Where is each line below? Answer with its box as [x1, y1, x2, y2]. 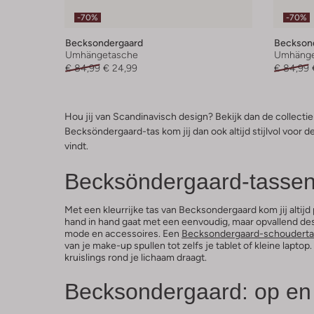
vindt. [64, 139, 88, 151]
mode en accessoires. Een [64, 227, 182, 239]
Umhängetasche [65, 48, 138, 60]
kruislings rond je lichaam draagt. [64, 251, 207, 263]
